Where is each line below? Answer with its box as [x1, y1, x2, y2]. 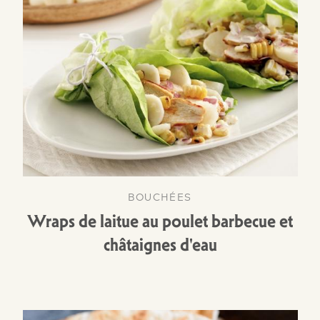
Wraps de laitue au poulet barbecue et [27, 211, 293, 232]
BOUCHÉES [128, 189, 192, 204]
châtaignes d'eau [103, 234, 217, 256]
